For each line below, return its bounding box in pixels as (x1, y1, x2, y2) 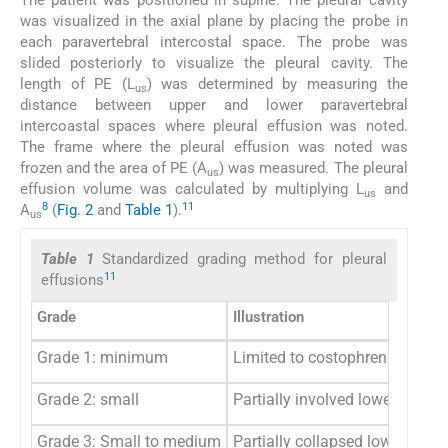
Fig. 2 (57, 201, 93, 219)
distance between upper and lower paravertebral (20, 96, 408, 114)
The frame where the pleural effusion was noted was (20, 138, 408, 156)
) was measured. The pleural (219, 159, 408, 177)
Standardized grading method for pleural (102, 250, 387, 269)
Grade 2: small (37, 390, 139, 410)
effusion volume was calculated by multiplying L (20, 180, 364, 198)
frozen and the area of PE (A (20, 159, 208, 177)
